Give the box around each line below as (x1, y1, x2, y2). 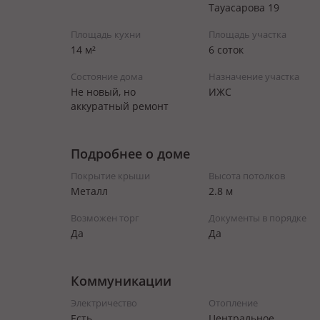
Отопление (208, 296, 258, 309)
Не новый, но (71, 85, 136, 99)
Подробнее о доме (71, 145, 190, 162)
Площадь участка (208, 28, 286, 41)
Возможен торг (71, 211, 139, 224)
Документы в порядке (208, 211, 306, 224)
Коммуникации (71, 272, 171, 289)
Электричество (71, 296, 137, 309)
